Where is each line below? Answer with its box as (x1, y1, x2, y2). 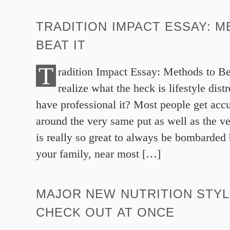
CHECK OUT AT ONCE (36, 205, 175, 219)
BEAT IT (36, 37, 86, 52)
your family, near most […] (36, 147, 161, 160)
